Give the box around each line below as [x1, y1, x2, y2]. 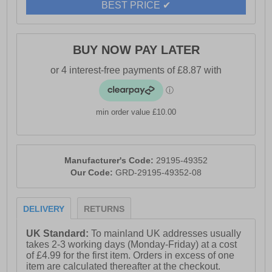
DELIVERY [23, 204, 65, 214]
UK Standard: [26, 228, 92, 239]
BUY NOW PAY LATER [72, 43, 200, 57]
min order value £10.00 [96, 107, 176, 117]
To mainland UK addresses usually [91, 228, 242, 239]
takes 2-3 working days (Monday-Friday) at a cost [26, 239, 237, 250]
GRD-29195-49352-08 [115, 168, 202, 178]
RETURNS [84, 204, 125, 214]
